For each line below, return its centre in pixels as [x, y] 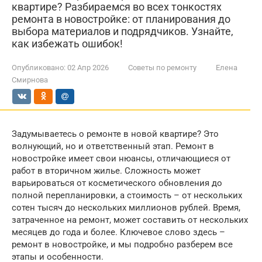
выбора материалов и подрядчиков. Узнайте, [123, 31]
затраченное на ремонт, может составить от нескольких [130, 220]
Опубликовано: [39, 68]
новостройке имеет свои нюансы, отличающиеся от [121, 158]
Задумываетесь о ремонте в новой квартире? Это [115, 134]
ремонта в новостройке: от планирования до [121, 19]
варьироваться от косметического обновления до [117, 183]
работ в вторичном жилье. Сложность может [106, 171]
